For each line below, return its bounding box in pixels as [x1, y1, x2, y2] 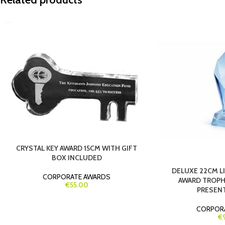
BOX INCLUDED [51, 153, 102, 162]
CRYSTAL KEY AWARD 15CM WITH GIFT [16, 144, 138, 153]
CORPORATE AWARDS [43, 172, 111, 181]
